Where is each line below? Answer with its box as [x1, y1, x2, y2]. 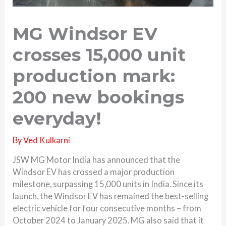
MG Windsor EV [13, 22, 158, 44]
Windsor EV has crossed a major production [13, 167, 175, 177]
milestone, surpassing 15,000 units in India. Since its [13, 179, 204, 189]
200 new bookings [13, 86, 185, 108]
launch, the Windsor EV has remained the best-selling [13, 191, 209, 201]
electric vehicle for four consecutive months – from [13, 203, 202, 213]
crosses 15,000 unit [13, 43, 186, 66]
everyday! [13, 107, 102, 129]
